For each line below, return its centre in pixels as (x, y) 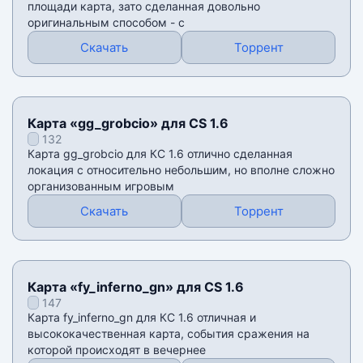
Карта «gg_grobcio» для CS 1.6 (128, 124)
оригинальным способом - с (106, 23)
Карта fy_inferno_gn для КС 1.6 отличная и (141, 318)
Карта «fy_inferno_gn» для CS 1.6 (135, 287)
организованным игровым (100, 186)
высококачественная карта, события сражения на (168, 334)
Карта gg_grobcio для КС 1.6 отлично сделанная (160, 154)
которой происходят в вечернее (116, 350)
